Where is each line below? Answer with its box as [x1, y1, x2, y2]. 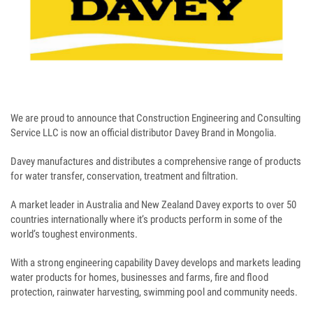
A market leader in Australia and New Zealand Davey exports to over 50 [10, 198, 296, 212]
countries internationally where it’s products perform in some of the [10, 213, 282, 226]
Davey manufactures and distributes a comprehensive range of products [10, 155, 301, 168]
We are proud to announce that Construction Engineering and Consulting [10, 112, 300, 125]
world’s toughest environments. [10, 228, 138, 241]
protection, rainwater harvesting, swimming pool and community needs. [10, 286, 298, 299]
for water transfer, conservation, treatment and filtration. [10, 170, 238, 183]
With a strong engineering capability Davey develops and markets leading [10, 256, 300, 270]
